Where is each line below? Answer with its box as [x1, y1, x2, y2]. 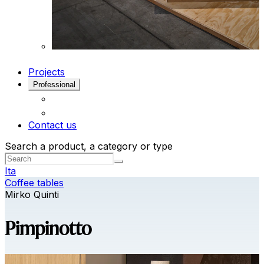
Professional [33, 80, 75, 89]
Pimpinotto [5, 213, 91, 242]
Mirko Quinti [5, 189, 59, 200]
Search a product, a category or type [5, 140, 173, 152]
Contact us [28, 119, 77, 131]
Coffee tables [5, 177, 64, 189]
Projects [28, 66, 65, 78]
